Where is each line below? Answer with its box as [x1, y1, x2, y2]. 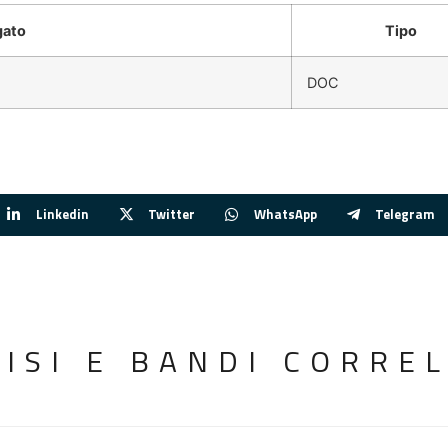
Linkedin [35, 204, 89, 225]
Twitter [147, 204, 195, 225]
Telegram [375, 204, 436, 225]
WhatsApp [253, 204, 317, 225]
